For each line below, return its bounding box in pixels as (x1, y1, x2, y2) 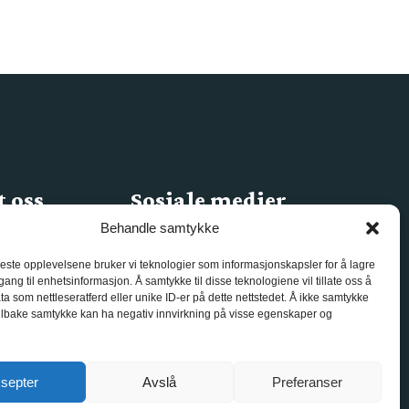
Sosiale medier (130, 186, 291, 214)
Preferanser (272, 373, 343, 390)
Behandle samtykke (100, 220, 219, 236)
